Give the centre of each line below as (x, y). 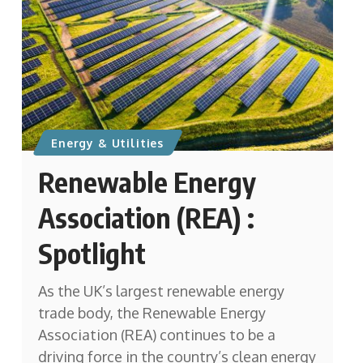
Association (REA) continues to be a (156, 335)
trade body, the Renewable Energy (152, 313)
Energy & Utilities (108, 143)
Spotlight (92, 253)
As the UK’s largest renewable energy (161, 291)
